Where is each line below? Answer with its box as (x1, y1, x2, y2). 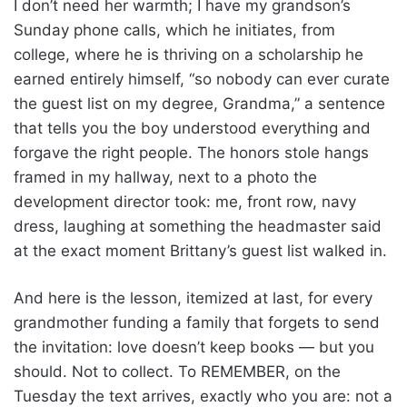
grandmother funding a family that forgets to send (14, 313, 380, 332)
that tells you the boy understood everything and (14, 118, 371, 137)
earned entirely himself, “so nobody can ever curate (14, 69, 390, 88)
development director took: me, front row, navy (14, 192, 356, 211)
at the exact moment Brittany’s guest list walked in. (14, 241, 387, 260)
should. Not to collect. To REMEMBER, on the (14, 362, 341, 381)
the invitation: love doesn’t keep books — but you (14, 337, 374, 356)
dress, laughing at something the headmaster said (14, 216, 382, 235)
